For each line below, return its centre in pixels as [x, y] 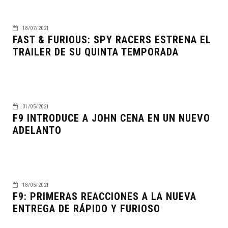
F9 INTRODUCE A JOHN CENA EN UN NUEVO [111, 118]
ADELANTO [37, 130]
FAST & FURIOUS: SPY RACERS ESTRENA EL [112, 39]
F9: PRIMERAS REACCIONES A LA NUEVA [105, 196]
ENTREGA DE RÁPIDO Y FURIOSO [87, 208]
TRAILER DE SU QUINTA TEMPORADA [96, 52]
